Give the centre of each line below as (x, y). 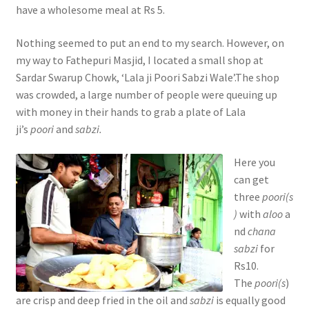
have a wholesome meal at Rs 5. (90, 10)
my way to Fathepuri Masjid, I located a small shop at (139, 60)
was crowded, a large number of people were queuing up (146, 94)
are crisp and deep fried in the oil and (102, 300)
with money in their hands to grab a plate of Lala (130, 111)
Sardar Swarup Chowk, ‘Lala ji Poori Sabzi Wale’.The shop (147, 77)
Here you (254, 162)
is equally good (249, 300)
